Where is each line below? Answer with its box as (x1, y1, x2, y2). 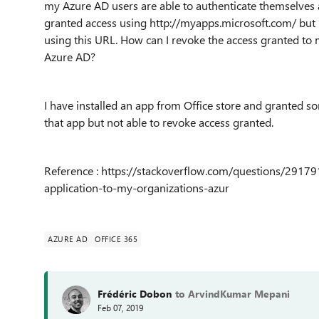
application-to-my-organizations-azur (44, 180, 229, 195)
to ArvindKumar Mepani (175, 286, 290, 300)
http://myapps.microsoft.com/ (150, 15, 296, 30)
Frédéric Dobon (98, 286, 172, 300)
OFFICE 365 (95, 234, 137, 244)
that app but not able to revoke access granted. (44, 115, 273, 130)
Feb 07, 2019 (98, 301, 143, 313)
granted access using (44, 15, 150, 30)
